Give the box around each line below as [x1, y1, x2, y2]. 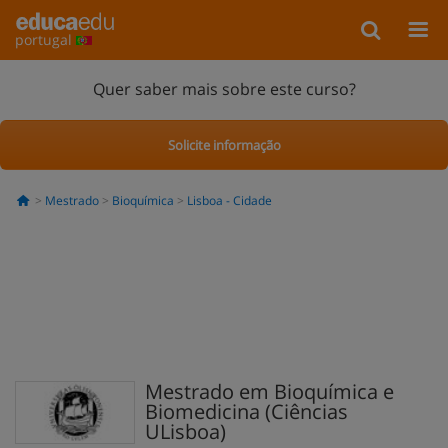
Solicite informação [167, 135, 281, 154]
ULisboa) [145, 418, 226, 445]
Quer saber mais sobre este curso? [92, 77, 356, 100]
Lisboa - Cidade [186, 192, 272, 209]
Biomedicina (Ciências [145, 398, 348, 425]
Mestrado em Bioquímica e [145, 378, 394, 405]
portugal [15, 30, 76, 49]
